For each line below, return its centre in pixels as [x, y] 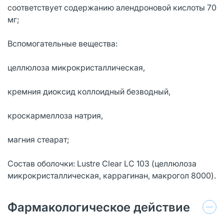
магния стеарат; [38, 139]
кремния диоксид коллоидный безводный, [89, 91]
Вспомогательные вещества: [62, 43]
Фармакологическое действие [99, 207]
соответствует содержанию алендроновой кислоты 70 [112, 7]
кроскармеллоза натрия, [55, 115]
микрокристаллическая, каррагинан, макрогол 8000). [112, 175]
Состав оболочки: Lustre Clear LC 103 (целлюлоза [102, 163]
